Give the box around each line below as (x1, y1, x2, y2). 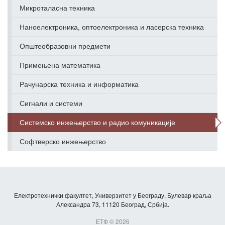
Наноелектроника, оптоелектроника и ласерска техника (20, 22, 204, 32)
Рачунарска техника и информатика (20, 79, 139, 89)
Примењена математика (20, 60, 100, 70)
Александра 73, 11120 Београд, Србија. (56, 200, 169, 208)
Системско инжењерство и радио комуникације (20, 117, 175, 127)
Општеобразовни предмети (20, 41, 110, 51)
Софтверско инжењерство (20, 136, 106, 146)
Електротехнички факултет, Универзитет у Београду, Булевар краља (14, 191, 211, 199)
